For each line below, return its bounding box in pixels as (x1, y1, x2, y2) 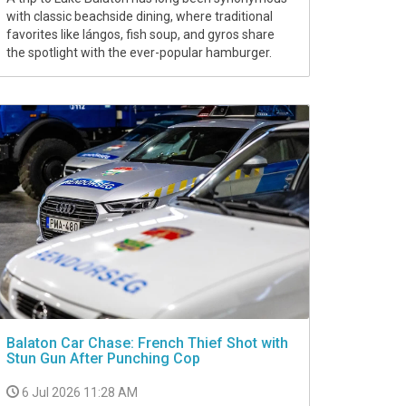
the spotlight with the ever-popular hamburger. (6, 45, 272, 61)
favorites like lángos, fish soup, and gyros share (6, 27, 275, 43)
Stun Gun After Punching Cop (6, 350, 200, 368)
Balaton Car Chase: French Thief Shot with (6, 334, 288, 353)
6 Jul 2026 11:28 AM (22, 385, 138, 401)
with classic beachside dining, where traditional (6, 9, 273, 24)
